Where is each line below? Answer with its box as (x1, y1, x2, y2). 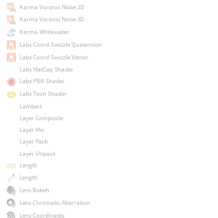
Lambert (19, 102, 42, 110)
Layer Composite (19, 114, 63, 123)
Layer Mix (19, 126, 44, 134)
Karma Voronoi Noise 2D (19, 2, 84, 11)
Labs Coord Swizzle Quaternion (19, 40, 102, 49)
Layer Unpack (19, 149, 55, 158)
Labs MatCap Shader (19, 65, 73, 74)
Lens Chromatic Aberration (19, 198, 90, 207)
